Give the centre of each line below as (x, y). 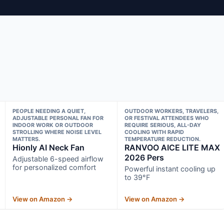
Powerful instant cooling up (170, 168)
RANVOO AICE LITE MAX (172, 147)
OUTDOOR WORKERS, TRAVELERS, (172, 111)
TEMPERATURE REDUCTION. (163, 139)
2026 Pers (144, 157)
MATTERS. (26, 139)
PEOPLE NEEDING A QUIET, (49, 111)
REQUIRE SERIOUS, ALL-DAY (163, 125)
